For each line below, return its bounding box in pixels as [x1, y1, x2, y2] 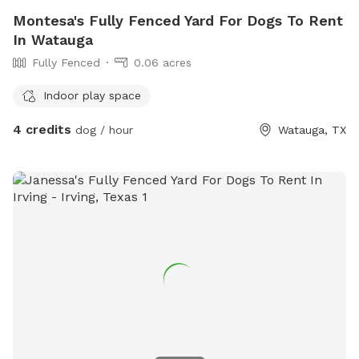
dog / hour [71, 123, 133, 137]
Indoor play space [43, 88, 141, 102]
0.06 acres [134, 56, 192, 70]
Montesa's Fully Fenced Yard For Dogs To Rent [13, 12, 343, 30]
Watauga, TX [278, 123, 346, 137]
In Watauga [13, 31, 93, 49]
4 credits [13, 122, 71, 138]
